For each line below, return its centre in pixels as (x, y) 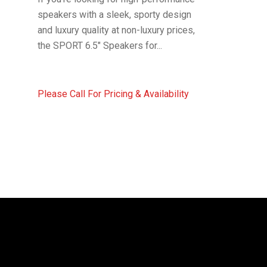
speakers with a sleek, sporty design (114, 15)
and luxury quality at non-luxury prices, (116, 30)
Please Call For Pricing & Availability (113, 94)
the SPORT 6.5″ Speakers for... (100, 46)
